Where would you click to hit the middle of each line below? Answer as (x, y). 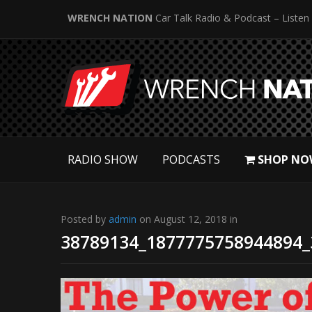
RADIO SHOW (103, 159)
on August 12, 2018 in (187, 219)
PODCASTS (191, 159)
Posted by (85, 219)
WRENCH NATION (110, 18)
